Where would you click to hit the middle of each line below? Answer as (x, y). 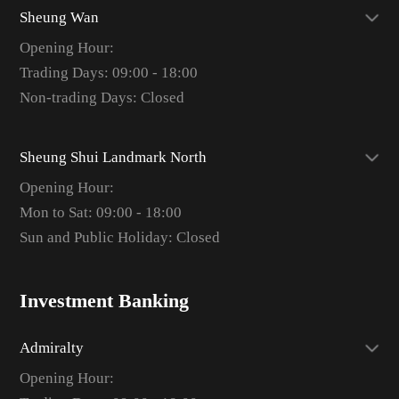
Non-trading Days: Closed (102, 98)
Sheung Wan (59, 18)
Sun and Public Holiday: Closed (119, 237)
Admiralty (51, 348)
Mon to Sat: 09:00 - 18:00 (100, 212)
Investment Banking (104, 301)
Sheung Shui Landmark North (113, 157)
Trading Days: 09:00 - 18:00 (108, 73)
